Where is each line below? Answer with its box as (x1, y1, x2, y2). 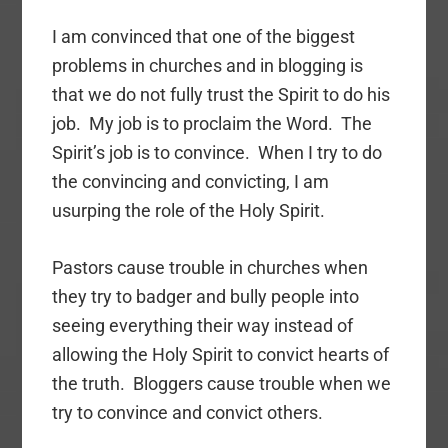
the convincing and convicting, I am (52, 171, 330, 193)
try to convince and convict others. (52, 402, 324, 424)
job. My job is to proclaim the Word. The (52, 113, 373, 135)
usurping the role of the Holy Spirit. (52, 200, 326, 222)
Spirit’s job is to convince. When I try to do (52, 142, 383, 164)
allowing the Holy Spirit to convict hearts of (52, 344, 390, 366)
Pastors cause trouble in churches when (52, 257, 369, 279)
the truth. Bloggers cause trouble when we (52, 373, 392, 395)
